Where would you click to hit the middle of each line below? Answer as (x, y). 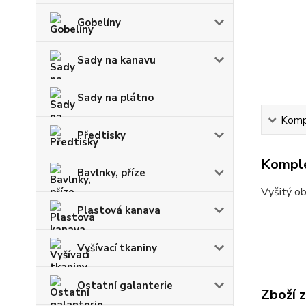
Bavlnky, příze (111, 173)
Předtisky (101, 136)
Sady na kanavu (116, 60)
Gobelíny (99, 23)
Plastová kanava (119, 211)
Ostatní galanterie (125, 286)
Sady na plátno (115, 98)
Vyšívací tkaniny (117, 248)
